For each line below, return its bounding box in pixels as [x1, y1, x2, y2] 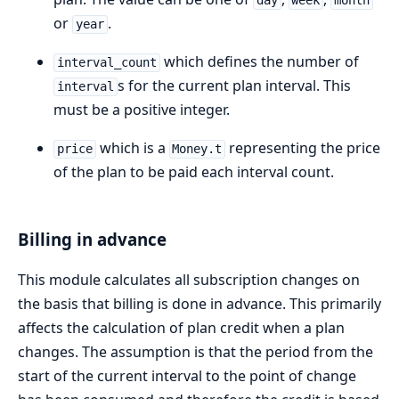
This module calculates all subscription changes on [18, 269, 360, 289]
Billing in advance [18, 227, 167, 250]
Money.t [172, 142, 223, 157]
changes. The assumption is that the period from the [18, 341, 373, 362]
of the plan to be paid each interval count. [53, 162, 334, 183]
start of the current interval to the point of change [18, 365, 356, 386]
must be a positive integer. [53, 100, 230, 120]
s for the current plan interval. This [117, 76, 351, 96]
